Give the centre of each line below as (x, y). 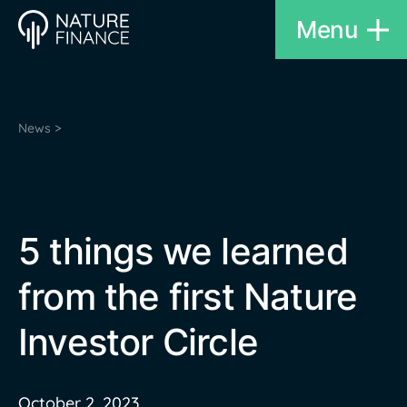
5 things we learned (183, 251)
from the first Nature (188, 297)
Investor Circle (138, 342)
